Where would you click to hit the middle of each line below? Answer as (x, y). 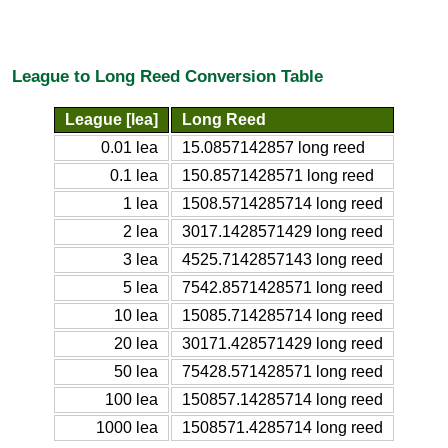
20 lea (136, 343)
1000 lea (127, 427)
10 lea (136, 315)
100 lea (131, 399)
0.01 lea (129, 147)
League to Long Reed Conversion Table (167, 76)
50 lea (136, 371)
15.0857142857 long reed (273, 147)
